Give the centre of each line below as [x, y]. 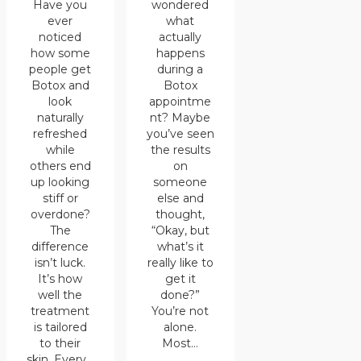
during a [180, 69]
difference [60, 247]
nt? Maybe [180, 118]
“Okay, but [180, 230]
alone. [180, 327]
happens [180, 53]
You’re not [180, 311]
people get [60, 70]
